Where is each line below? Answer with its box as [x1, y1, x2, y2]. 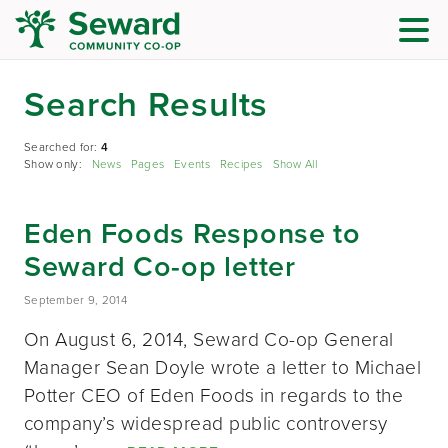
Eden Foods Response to [24, 211, 361, 253]
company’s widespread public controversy [24, 409, 388, 437]
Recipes [219, 156, 263, 173]
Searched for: [24, 139, 102, 156]
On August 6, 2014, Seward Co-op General [24, 325, 394, 353]
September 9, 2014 [24, 292, 127, 309]
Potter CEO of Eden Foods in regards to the [24, 381, 404, 409]
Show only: [24, 156, 92, 173]
